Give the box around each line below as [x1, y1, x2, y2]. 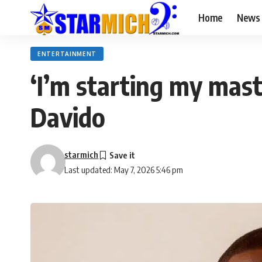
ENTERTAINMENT [37, 50, 97, 57]
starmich [64, 149, 99, 160]
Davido [30, 101, 105, 133]
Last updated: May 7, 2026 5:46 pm [64, 164, 184, 175]
